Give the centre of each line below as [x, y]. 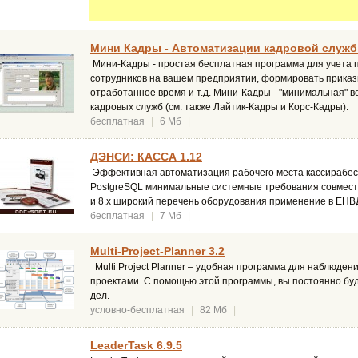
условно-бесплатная [137, 310]
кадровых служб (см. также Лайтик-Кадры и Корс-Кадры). [219, 107]
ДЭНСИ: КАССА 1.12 [146, 157]
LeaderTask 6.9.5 [136, 346]
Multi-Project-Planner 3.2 [157, 251]
